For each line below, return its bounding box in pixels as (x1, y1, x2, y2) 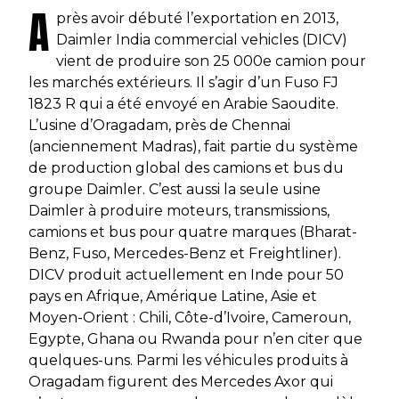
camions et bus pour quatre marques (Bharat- (28, 223, 357, 240)
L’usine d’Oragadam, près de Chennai (28, 116, 290, 134)
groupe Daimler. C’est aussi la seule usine (28, 180, 321, 198)
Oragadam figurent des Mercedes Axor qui (28, 372, 333, 390)
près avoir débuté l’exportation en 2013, (56, 9, 338, 27)
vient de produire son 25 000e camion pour (56, 52, 366, 69)
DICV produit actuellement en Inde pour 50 (28, 265, 344, 283)
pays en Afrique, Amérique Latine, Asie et (28, 287, 317, 305)
